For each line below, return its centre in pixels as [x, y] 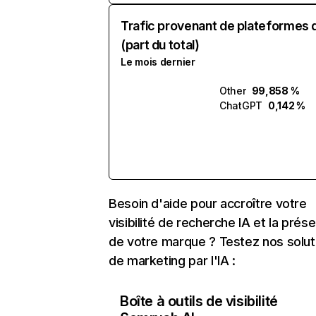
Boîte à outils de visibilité [199, 301]
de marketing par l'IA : [172, 261]
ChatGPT [241, 105]
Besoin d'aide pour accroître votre [208, 203]
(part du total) [160, 45]
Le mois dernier [158, 62]
